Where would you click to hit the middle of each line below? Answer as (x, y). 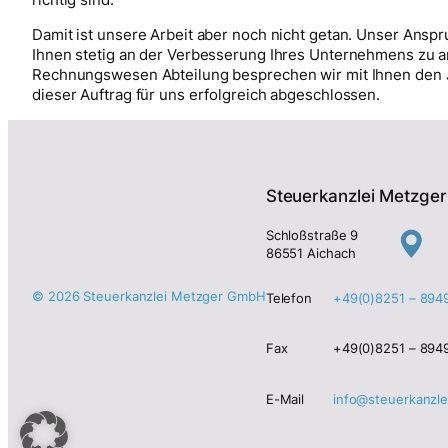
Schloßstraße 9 (312, 234)
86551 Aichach (310, 252)
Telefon (289, 297)
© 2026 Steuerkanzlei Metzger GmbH (149, 295)
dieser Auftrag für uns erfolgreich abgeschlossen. (206, 95)
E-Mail (285, 398)
